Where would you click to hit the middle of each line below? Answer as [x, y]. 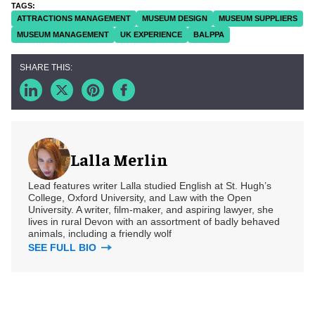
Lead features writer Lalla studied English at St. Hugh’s [150, 186]
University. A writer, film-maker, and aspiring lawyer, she [151, 210]
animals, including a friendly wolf [100, 234]
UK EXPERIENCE [151, 35]
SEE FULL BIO [64, 248]
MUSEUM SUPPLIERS [258, 19]
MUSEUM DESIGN [175, 19]
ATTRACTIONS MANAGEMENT [74, 19]
